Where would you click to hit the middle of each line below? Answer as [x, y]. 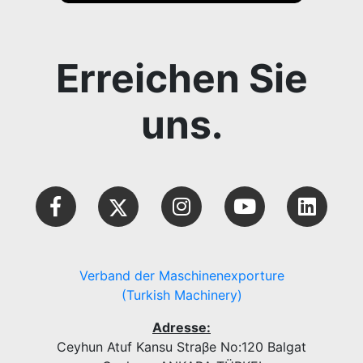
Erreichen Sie [181, 78]
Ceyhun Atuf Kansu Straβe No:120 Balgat [181, 346]
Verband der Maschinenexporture [181, 275]
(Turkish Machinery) [181, 295]
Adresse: [181, 327]
